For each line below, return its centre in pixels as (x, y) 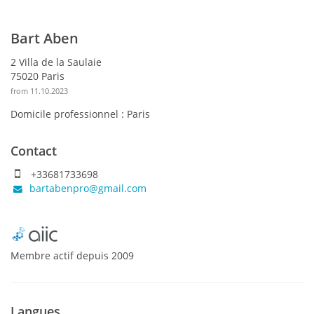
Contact (34, 150)
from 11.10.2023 (39, 90)
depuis (93, 255)
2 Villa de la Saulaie (56, 62)
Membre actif (42, 255)
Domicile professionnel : (67, 114)
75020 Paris (37, 76)
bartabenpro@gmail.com (87, 188)
